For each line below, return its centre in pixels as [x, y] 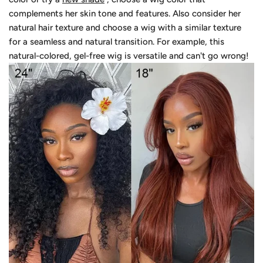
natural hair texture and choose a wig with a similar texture [125, 28]
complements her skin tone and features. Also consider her [125, 14]
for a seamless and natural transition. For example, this [117, 42]
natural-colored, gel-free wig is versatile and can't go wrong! [129, 56]
